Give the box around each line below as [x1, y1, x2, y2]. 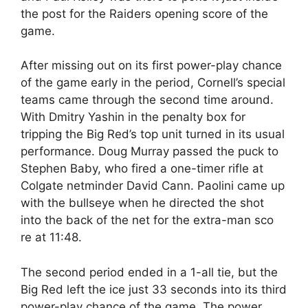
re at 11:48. [21, 230, 82, 244]
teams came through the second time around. [21, 93, 274, 107]
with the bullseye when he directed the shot [21, 196, 264, 210]
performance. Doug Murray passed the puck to [21, 144, 278, 158]
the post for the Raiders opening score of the [21, 6, 268, 21]
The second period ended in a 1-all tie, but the [21, 265, 278, 279]
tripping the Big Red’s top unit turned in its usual [21, 127, 285, 141]
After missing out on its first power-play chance [21, 58, 282, 72]
